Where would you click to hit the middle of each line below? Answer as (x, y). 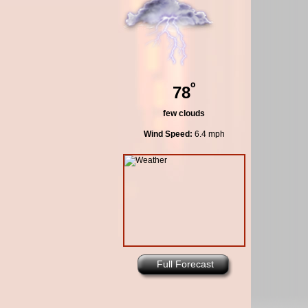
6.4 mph (208, 134)
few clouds (184, 114)
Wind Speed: (168, 134)
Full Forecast (185, 264)
